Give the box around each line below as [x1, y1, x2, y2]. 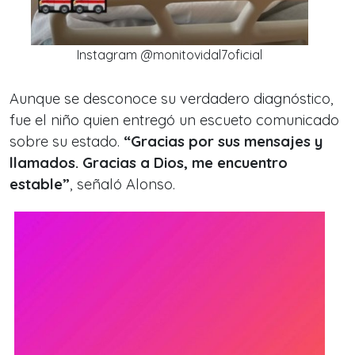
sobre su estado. [10, 132, 120, 151]
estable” [10, 175, 70, 193]
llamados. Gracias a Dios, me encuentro [10, 154, 288, 172]
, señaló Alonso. [70, 175, 179, 193]
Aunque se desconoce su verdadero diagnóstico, [10, 90, 334, 108]
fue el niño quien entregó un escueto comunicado [10, 111, 339, 129]
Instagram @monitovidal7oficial [77, 47, 262, 63]
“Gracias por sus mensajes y [120, 132, 323, 151]
